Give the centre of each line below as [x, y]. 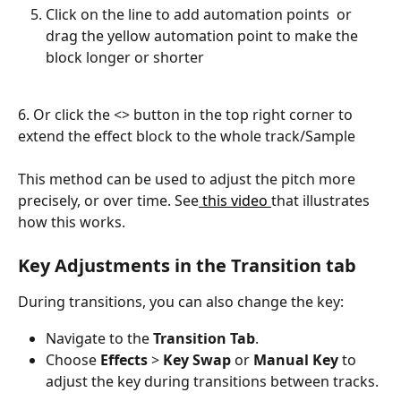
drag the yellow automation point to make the [204, 35]
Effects [124, 360]
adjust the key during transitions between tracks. [212, 382]
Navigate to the [99, 338]
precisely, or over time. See [108, 200]
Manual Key [296, 360]
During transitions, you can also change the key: [181, 302]
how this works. [72, 222]
